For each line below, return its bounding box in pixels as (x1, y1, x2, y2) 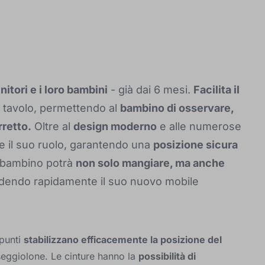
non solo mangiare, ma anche (76, 157, 225, 169)
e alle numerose (157, 120, 241, 132)
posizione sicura (153, 138, 238, 151)
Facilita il (193, 83, 240, 96)
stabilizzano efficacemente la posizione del (24, 234, 222, 245)
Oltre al (31, 120, 73, 132)
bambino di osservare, (120, 102, 234, 114)
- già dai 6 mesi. (108, 83, 193, 96)
